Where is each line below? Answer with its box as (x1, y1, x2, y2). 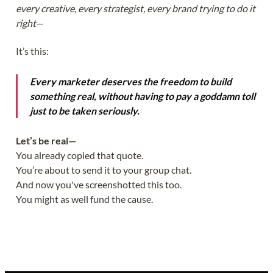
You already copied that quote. (16, 149, 143, 161)
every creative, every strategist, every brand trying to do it (16, 2, 255, 15)
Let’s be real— (16, 135, 76, 147)
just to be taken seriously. (30, 104, 140, 116)
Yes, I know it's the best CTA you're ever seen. (16, 221, 205, 233)
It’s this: (16, 44, 49, 57)
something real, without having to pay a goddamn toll (30, 90, 255, 102)
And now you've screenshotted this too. (16, 179, 182, 191)
